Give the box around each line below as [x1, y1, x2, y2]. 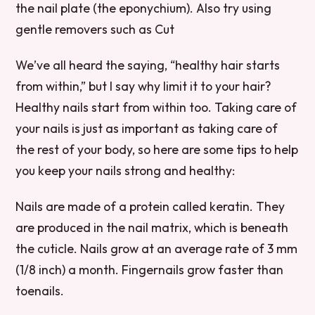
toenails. [15, 282, 65, 299]
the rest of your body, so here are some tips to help [15, 141, 299, 157]
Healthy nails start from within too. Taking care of [15, 98, 297, 115]
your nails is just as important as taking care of [15, 120, 278, 136]
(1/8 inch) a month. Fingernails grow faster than [15, 261, 284, 278]
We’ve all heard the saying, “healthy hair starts [15, 56, 281, 73]
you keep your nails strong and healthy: [15, 162, 236, 179]
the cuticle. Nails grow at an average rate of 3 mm [15, 240, 298, 257]
